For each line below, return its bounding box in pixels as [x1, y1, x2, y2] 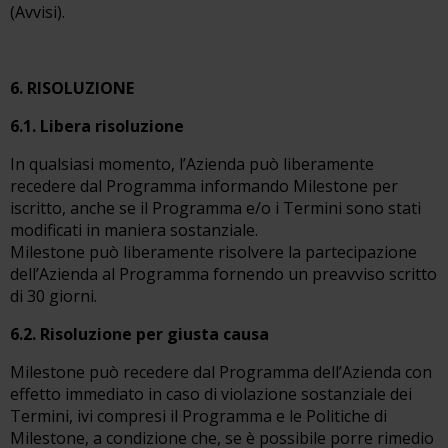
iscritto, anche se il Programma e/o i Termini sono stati [10, 197, 421, 219]
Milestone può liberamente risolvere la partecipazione [10, 241, 417, 263]
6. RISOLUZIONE [10, 77, 134, 99]
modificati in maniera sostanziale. [10, 219, 258, 241]
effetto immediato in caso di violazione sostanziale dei [10, 383, 412, 405]
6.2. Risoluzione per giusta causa [10, 323, 269, 345]
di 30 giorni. [10, 285, 97, 307]
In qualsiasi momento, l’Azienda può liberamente [10, 153, 374, 175]
